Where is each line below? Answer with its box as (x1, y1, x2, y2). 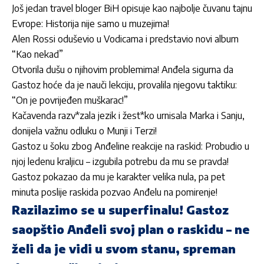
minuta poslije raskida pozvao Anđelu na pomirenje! (12, 186, 217, 199)
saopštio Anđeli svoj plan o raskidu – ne (12, 222, 250, 237)
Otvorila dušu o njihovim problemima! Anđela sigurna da (12, 64, 233, 76)
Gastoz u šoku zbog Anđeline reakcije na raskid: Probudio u (12, 140, 249, 153)
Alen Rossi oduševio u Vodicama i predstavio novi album (12, 33, 239, 45)
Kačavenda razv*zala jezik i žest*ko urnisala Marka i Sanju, (12, 110, 245, 122)
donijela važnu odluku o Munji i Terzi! (12, 125, 157, 137)
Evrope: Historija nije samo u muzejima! (12, 18, 169, 30)
